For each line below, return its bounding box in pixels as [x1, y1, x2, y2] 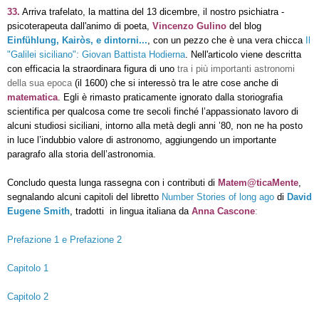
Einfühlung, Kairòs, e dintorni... [7, 34, 147, 46]
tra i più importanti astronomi [177, 63, 295, 74]
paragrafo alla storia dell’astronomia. [7, 148, 156, 159]
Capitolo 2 [7, 291, 48, 302]
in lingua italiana [110, 205, 176, 216]
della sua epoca [7, 77, 72, 88]
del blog [226, 20, 261, 31]
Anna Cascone [192, 205, 255, 216]
